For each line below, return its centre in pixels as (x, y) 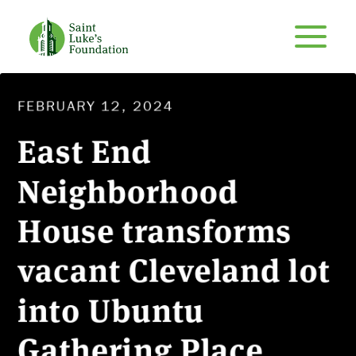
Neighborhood (128, 189)
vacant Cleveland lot (174, 269)
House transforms (155, 229)
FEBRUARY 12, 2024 (96, 106)
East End (85, 149)
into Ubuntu (111, 308)
